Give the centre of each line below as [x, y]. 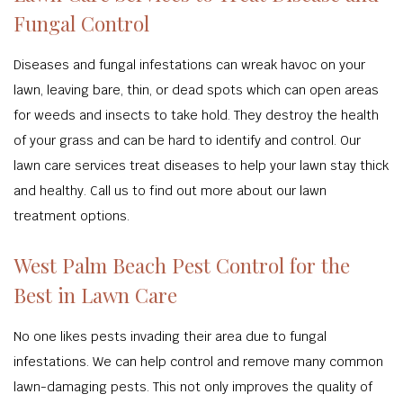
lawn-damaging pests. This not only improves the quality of [193, 387]
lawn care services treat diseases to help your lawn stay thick [201, 166]
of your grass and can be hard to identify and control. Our [187, 140]
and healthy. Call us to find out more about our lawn [170, 191]
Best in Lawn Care [95, 295]
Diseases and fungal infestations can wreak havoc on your [189, 65]
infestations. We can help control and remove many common [198, 362]
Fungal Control [81, 23]
